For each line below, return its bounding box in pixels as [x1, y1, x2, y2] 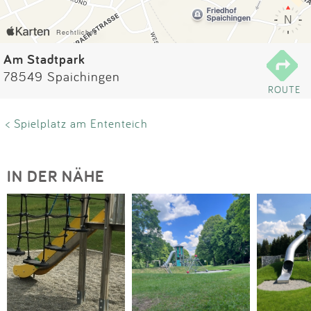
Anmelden [111, 44, 200, 69]
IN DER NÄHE [7, 165, 105, 187]
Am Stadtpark [3, 50, 85, 68]
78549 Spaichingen [3, 68, 120, 85]
